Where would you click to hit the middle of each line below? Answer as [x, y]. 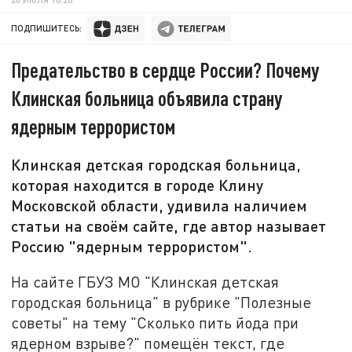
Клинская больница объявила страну [147, 98]
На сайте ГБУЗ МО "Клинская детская [145, 281]
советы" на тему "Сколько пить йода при [155, 322]
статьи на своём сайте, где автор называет [169, 226]
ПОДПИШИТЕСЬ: [47, 28]
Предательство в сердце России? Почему [165, 70]
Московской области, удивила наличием [159, 205]
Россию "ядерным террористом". [132, 246]
